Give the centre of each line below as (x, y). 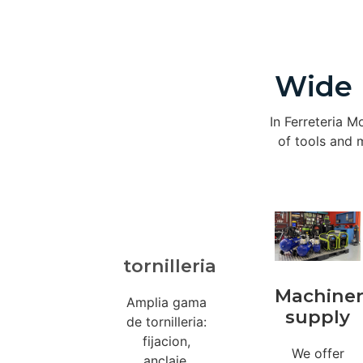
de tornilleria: (166, 321)
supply (318, 316)
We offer (318, 353)
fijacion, (166, 341)
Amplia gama (166, 302)
